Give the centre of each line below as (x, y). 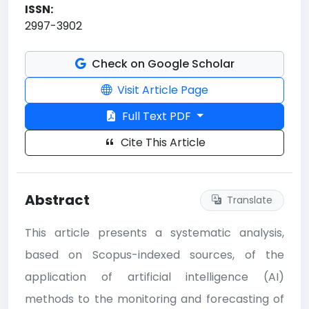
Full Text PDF (157, 116)
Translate (248, 200)
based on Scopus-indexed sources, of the (154, 255)
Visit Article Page (161, 90)
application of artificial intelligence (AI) (154, 277)
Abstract (57, 200)
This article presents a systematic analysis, (154, 232)
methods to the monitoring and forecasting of (154, 299)
